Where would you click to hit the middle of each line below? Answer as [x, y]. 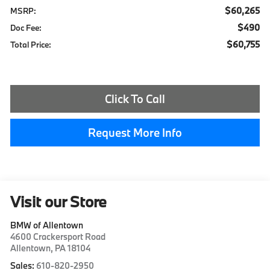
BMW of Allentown [47, 225]
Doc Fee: [26, 27]
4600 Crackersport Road [58, 237]
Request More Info [135, 132]
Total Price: [31, 44]
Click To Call [135, 99]
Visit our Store [59, 202]
